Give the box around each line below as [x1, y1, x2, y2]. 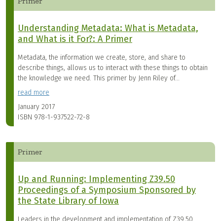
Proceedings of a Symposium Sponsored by [18, 184, 196, 196]
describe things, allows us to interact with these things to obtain [18, 64, 208, 73]
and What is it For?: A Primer [18, 34, 132, 45]
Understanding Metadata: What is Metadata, [18, 23, 198, 34]
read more [18, 88, 49, 97]
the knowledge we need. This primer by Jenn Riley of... [18, 74, 180, 83]
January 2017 [18, 103, 55, 111]
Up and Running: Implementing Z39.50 [18, 174, 175, 185]
